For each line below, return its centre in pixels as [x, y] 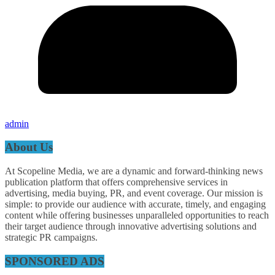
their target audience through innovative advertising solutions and [131, 227]
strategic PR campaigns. [51, 238]
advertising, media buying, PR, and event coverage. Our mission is [134, 193]
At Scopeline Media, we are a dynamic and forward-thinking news [134, 171]
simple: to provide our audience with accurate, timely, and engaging [135, 204]
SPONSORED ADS [55, 261]
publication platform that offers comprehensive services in [116, 182]
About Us [29, 147]
